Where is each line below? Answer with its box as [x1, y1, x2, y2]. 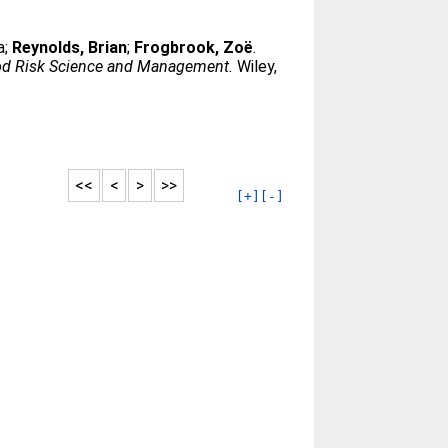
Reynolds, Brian [12, 38, 128, 57]
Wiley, [233, 57, 278, 76]
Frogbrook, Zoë [134, 38, 254, 57]
